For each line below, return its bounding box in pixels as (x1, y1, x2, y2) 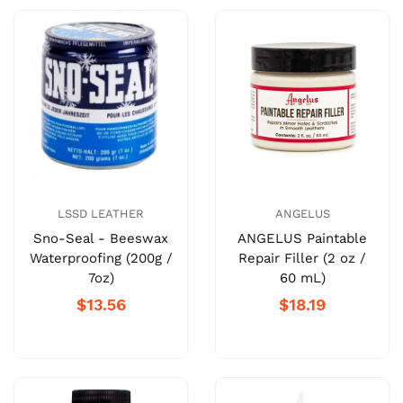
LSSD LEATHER (58, 207, 144, 221)
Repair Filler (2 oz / (238, 250, 366, 267)
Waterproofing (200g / (29, 250, 173, 267)
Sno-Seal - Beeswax (33, 230, 168, 247)
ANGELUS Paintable (237, 230, 367, 247)
